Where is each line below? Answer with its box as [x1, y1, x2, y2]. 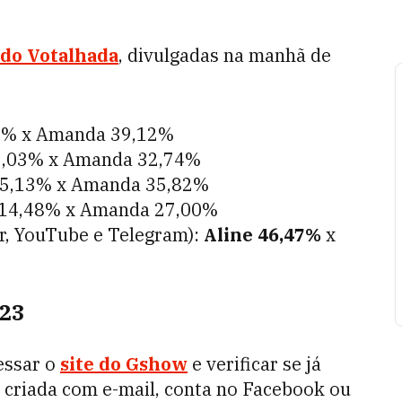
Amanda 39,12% [36, 122, 174, 146]
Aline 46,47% [204, 223, 321, 247]
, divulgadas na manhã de [118, 43, 331, 67]
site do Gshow [60, 352, 188, 376]
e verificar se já [192, 352, 321, 376]
